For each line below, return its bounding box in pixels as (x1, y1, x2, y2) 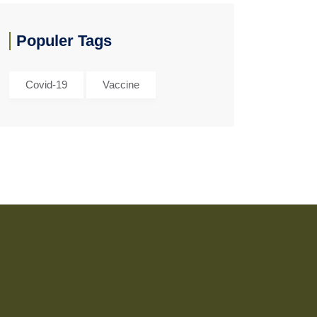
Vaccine (103, 79, 139, 91)
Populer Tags (16, 32, 112, 50)
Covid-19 (25, 79, 67, 91)
